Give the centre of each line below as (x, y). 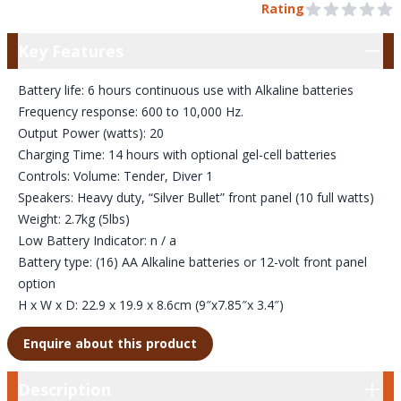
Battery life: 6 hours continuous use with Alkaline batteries (186, 90)
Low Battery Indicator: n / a (97, 240)
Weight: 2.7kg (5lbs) (74, 219)
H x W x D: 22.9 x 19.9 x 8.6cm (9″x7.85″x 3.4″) (151, 305)
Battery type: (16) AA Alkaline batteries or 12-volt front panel (192, 262)
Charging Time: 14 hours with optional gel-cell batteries (177, 154)
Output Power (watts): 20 (91, 133)
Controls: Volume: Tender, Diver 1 (115, 176)
